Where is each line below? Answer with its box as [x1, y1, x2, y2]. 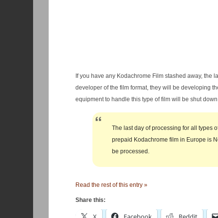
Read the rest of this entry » [75, 182, 147, 188]
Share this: [75, 197, 106, 203]
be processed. [111, 148, 149, 155]
